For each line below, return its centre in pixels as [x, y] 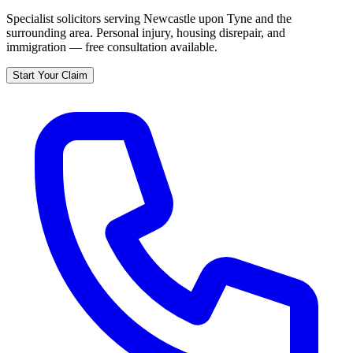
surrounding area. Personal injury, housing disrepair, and [146, 32]
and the [272, 18]
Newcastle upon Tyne [198, 18]
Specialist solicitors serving [75, 18]
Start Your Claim [50, 75]
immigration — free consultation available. [112, 46]
